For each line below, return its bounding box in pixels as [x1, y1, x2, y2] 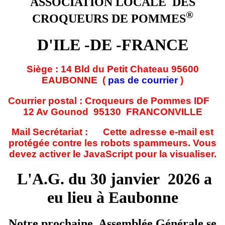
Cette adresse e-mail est [103, 127, 213, 138]
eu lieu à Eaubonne [47, 188, 178, 207]
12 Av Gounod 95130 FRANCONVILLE [23, 106, 202, 117]
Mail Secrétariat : [12, 127, 103, 138]
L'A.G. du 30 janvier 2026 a [17, 170, 212, 188]
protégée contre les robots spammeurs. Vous [9, 138, 216, 149]
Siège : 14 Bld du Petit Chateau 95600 [26, 63, 199, 74]
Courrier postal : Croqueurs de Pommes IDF [8, 95, 217, 106]
